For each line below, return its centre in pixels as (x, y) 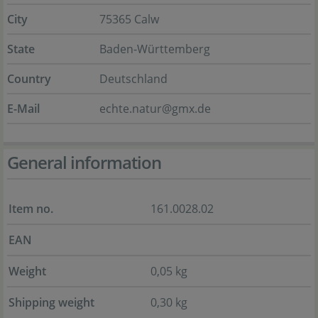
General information (84, 162)
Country (29, 79)
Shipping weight (51, 302)
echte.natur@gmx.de (155, 109)
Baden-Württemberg (155, 49)
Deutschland (133, 79)
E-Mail (23, 109)
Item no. (31, 209)
